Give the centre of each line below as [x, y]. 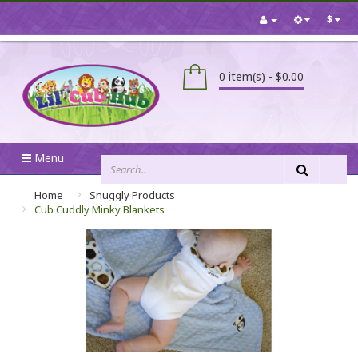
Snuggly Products [132, 195]
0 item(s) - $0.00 [261, 76]
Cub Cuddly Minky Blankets [99, 209]
